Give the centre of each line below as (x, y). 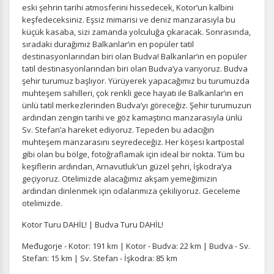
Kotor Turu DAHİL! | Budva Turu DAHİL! (93, 224)
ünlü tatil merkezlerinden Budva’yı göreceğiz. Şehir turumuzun (137, 105)
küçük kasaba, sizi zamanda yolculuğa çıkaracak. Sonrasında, (136, 32)
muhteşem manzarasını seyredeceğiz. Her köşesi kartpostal (133, 142)
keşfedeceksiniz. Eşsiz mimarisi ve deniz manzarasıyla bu (129, 20)
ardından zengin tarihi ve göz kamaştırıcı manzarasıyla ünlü (132, 117)
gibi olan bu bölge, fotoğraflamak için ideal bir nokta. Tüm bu (133, 154)
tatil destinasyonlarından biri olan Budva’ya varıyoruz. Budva (135, 68)
